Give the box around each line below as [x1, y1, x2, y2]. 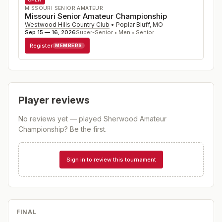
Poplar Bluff [116, 21, 150, 28]
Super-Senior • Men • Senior [76, 29, 154, 36]
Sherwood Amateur [104, 114, 166, 123]
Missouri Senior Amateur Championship [25, 11, 167, 21]
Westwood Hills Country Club [25, 21, 110, 28]
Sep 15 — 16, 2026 [25, 29, 76, 36]
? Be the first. [64, 125, 107, 133]
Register [30, 42, 53, 49]
